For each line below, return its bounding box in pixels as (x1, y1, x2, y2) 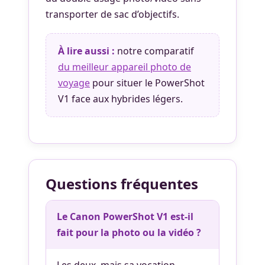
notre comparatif (115, 44, 194, 57)
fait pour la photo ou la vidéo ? (57, 225, 201, 239)
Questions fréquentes (46, 173, 198, 193)
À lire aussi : (58, 44, 115, 57)
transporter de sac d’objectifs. (46, 7, 179, 21)
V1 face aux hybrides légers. (58, 92, 183, 105)
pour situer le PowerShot (90, 76, 205, 89)
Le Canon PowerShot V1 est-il (57, 209, 193, 223)
